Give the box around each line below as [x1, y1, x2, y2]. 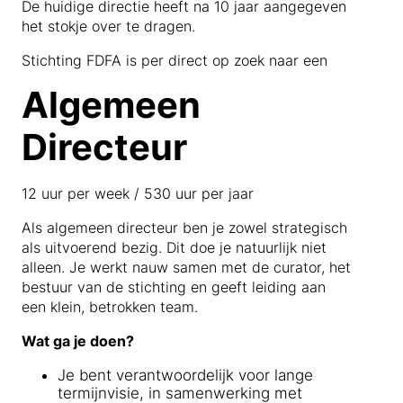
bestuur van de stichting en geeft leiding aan [22, 278, 326, 296]
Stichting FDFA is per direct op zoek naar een [22, 51, 327, 69]
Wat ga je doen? [22, 332, 134, 350]
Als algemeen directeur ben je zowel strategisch [22, 219, 347, 237]
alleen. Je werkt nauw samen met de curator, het [22, 258, 351, 276]
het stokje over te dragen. [22, 17, 195, 35]
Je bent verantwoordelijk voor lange [58, 365, 313, 384]
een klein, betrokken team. [22, 298, 198, 316]
